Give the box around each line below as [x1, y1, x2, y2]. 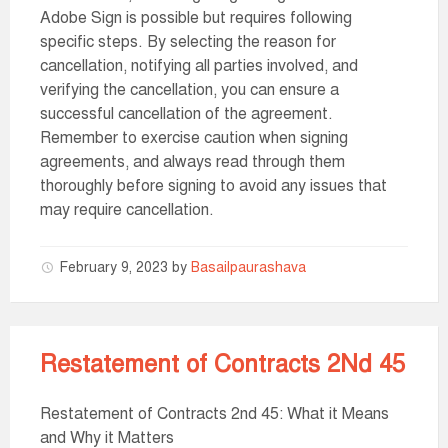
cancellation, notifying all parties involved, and [40, 56, 358, 76]
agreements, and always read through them [40, 152, 345, 172]
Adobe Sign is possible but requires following [40, 8, 352, 28]
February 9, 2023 [60, 259, 172, 276]
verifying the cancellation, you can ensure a [40, 80, 339, 100]
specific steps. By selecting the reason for [40, 32, 336, 52]
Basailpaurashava [191, 259, 306, 276]
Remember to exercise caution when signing [40, 128, 348, 148]
